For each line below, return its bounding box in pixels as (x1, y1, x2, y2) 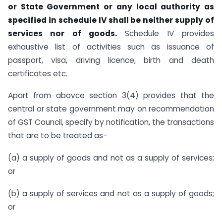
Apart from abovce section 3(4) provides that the (8, 90, 214, 101)
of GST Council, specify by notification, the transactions (8, 117, 214, 128)
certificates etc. (8, 68, 67, 79)
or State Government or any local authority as (8, 1, 214, 12)
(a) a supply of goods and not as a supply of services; (8, 153, 214, 164)
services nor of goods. (8, 28, 117, 39)
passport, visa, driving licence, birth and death (8, 55, 214, 65)
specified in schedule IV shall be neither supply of (8, 14, 214, 25)
